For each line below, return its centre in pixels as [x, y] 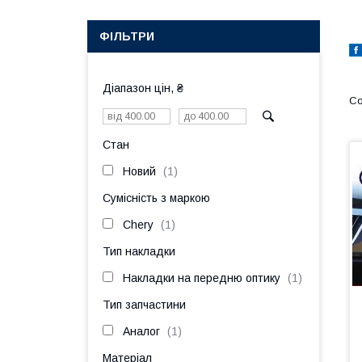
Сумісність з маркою [156, 198]
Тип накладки [139, 251]
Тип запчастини [144, 305]
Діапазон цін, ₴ [143, 88]
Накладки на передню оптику [202, 278]
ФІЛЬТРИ [127, 36]
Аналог [141, 331]
